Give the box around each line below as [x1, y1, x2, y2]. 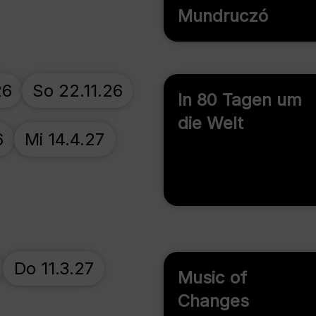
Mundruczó [178, 6, 268, 26]
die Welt [178, 113, 243, 133]
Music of [178, 267, 247, 288]
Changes [178, 291, 249, 311]
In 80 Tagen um [178, 90, 302, 110]
